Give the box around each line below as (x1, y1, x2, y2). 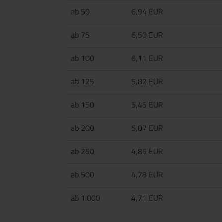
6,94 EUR (131, 5, 163, 17)
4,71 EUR (131, 192, 163, 204)
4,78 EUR (131, 168, 163, 180)
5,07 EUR (131, 122, 163, 134)
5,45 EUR (131, 99, 163, 111)
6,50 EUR (131, 29, 163, 41)
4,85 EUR (131, 145, 163, 157)
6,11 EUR (131, 52, 163, 64)
